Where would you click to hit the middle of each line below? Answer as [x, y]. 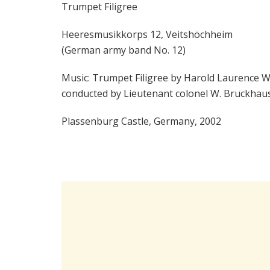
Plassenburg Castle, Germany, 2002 [141, 121]
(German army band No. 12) [124, 50]
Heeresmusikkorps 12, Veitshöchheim [147, 35]
